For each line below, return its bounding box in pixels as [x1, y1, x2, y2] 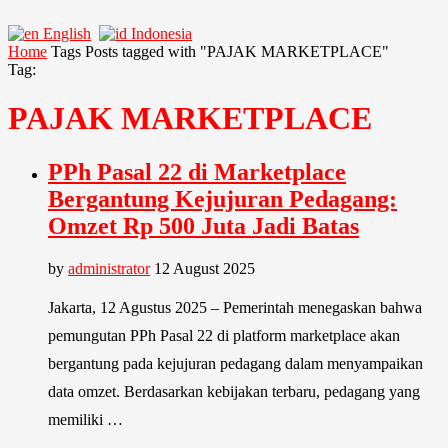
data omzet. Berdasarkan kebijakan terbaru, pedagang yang [48, 382, 420, 400]
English [43, 25, 91, 42]
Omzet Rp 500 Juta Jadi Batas [48, 212, 359, 239]
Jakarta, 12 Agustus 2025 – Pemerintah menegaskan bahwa [48, 298, 422, 316]
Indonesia [131, 25, 192, 42]
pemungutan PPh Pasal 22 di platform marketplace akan [48, 326, 400, 344]
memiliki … [48, 410, 123, 428]
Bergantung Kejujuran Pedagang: [48, 185, 397, 212]
